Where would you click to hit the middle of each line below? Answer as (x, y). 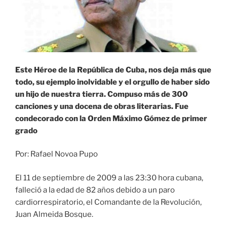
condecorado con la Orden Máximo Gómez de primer (111, 118)
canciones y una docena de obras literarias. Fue (102, 106)
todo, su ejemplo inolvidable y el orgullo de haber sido (112, 82)
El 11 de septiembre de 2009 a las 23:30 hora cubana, (109, 178)
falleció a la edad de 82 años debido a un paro (95, 190)
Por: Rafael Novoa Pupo (56, 154)
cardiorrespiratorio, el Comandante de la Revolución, (108, 202)
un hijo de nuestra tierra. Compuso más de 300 (102, 94)
